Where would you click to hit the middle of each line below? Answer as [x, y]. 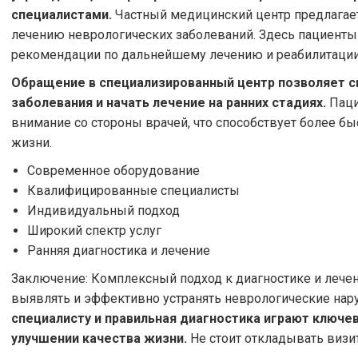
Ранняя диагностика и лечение [119, 251]
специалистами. [62, 15]
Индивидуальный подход [103, 211]
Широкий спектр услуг [94, 231]
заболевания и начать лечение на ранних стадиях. [169, 103]
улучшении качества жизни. [99, 338]
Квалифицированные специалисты [133, 191]
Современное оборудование [113, 171]
